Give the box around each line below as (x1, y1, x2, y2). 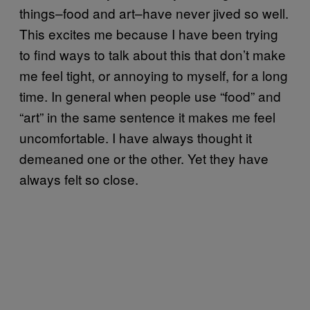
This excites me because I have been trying (19, 24, 278, 43)
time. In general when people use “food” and (19, 86, 281, 105)
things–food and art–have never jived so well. (19, 3, 289, 22)
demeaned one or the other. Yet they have (19, 148, 268, 167)
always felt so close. (19, 169, 138, 188)
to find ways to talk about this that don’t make (19, 44, 286, 64)
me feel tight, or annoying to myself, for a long (19, 65, 288, 84)
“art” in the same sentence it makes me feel (19, 107, 275, 126)
